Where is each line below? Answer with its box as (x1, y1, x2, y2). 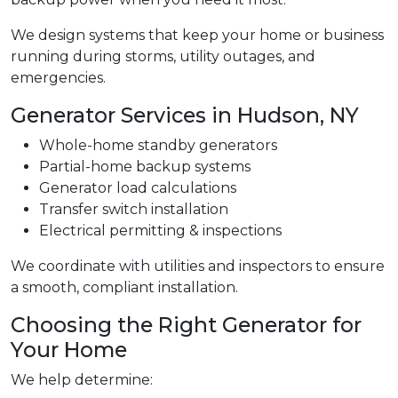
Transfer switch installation (39, 201, 228, 219)
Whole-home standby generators (39, 137, 277, 155)
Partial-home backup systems (39, 158, 251, 176)
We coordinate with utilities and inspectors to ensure (11, 258, 385, 275)
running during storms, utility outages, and (11, 48, 315, 66)
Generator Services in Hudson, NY (11, 102, 359, 129)
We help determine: (11, 371, 153, 389)
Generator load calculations (39, 179, 236, 197)
